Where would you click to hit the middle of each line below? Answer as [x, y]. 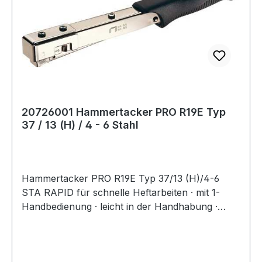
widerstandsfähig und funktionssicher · [107, 221]
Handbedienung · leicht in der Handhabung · [120, 207]
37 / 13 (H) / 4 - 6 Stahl [80, 125]
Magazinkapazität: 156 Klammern [94, 235]
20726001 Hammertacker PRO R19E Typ [124, 112]
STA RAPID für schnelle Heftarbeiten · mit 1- [121, 193]
